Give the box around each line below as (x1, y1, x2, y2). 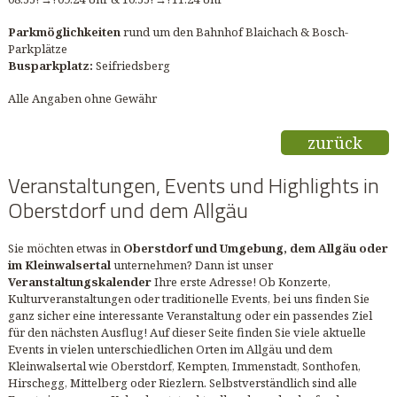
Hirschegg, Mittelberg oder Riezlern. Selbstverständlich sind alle (7, 375, 357, 392)
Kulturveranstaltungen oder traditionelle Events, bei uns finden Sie (7, 291, 370, 307)
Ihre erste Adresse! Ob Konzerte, (151, 274, 331, 291)
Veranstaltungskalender (7, 274, 152, 291)
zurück (307, 132, 363, 154)
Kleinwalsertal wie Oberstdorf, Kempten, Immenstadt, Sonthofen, (7, 358, 361, 375)
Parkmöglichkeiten (7, 23, 121, 40)
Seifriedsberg (92, 57, 170, 74)
